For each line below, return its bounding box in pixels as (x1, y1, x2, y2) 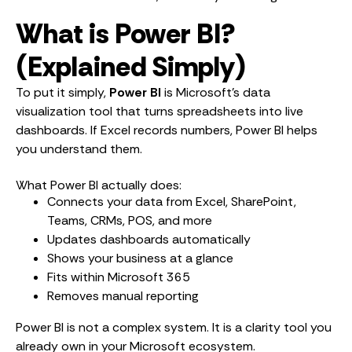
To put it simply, (16, 84, 109, 101)
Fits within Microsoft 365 (47, 269, 190, 286)
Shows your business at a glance (47, 250, 233, 267)
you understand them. (16, 141, 142, 158)
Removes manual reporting (47, 288, 199, 305)
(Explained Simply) (16, 49, 246, 86)
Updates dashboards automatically (47, 231, 251, 248)
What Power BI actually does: (16, 177, 181, 194)
